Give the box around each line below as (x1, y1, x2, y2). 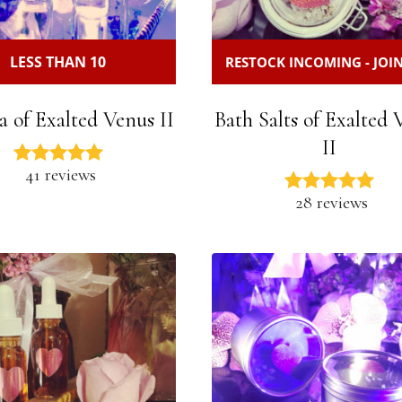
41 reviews (24, 163, 96, 186)
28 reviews (295, 191, 369, 214)
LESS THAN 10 (10, 51, 106, 72)
